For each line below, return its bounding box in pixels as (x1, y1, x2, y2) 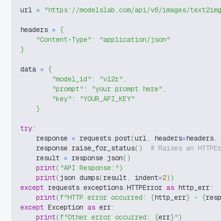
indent (131, 173, 158, 182)
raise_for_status (72, 144, 135, 152)
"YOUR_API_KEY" (79, 94, 135, 103)
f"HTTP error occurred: (60, 193, 150, 202)
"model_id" (52, 74, 91, 83)
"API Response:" (60, 163, 119, 172)
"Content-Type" (36, 35, 91, 44)
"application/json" (99, 35, 170, 44)
